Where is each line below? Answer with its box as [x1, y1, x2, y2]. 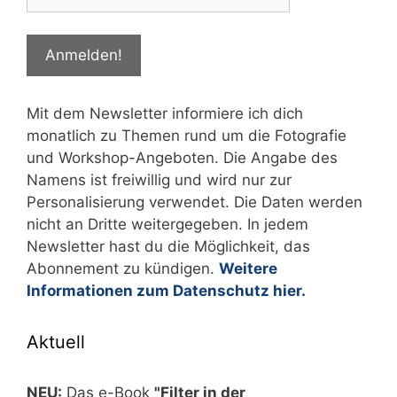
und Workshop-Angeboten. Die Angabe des [27, 149, 338, 167]
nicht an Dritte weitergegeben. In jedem [27, 215, 308, 233]
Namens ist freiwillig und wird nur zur [27, 171, 292, 189]
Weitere [219, 260, 277, 277]
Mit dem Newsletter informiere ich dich [27, 105, 303, 122]
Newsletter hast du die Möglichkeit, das [27, 237, 310, 255]
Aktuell [27, 331, 85, 353]
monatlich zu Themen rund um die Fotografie [27, 127, 346, 144]
